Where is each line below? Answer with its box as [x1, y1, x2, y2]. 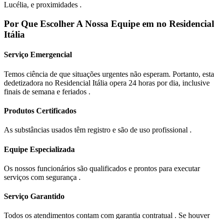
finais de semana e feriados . [4, 87, 90, 96]
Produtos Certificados [4, 106, 76, 115]
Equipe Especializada [4, 145, 75, 153]
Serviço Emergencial [4, 50, 72, 59]
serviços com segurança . [4, 173, 81, 181]
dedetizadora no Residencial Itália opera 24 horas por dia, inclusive [4, 78, 210, 87]
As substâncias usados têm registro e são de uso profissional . [4, 126, 192, 134]
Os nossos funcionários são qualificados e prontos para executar [4, 164, 200, 173]
